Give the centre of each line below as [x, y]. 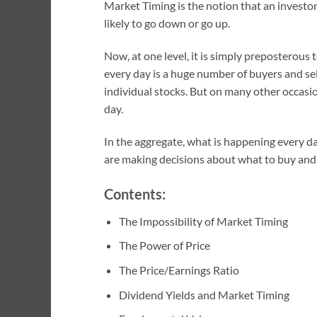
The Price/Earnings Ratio [179, 270]
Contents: [135, 194]
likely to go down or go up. [167, 23]
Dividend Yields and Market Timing [204, 294]
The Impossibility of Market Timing [203, 221]
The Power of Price [164, 246]
